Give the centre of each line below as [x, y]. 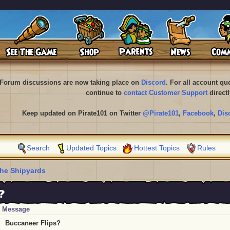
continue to [104, 93]
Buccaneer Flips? [33, 223]
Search [38, 148]
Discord [153, 82]
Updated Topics [91, 148]
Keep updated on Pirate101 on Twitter [82, 113]
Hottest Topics [157, 148]
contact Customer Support [165, 93]
